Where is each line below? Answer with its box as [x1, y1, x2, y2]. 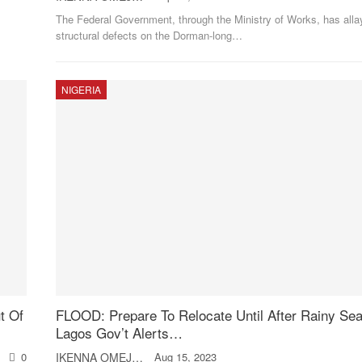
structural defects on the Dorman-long [55, 27, 232, 44]
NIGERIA [61, 82, 101, 97]
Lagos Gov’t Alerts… [55, 322, 183, 343]
